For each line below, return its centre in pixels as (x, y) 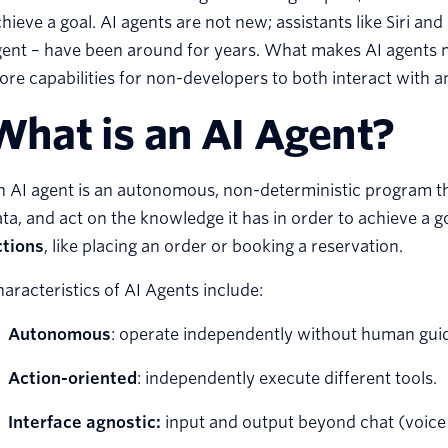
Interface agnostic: (84, 423)
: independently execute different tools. (287, 379)
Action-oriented (72, 379)
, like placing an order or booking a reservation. (223, 247)
